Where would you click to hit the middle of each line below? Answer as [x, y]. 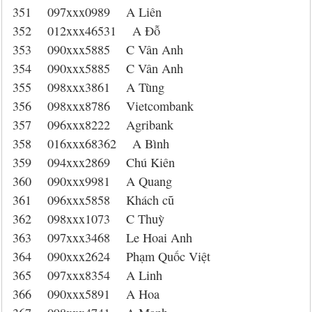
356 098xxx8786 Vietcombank [103, 106]
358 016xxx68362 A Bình [91, 143]
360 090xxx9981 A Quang [92, 181]
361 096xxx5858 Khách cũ [93, 200]
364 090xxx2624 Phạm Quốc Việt [111, 256]
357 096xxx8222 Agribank [93, 125]
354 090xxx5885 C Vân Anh [98, 68]
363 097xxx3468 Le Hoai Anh [102, 237]
